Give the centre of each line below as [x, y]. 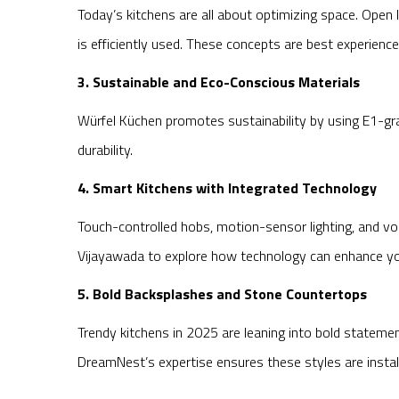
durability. [105, 150]
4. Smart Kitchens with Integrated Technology [227, 188]
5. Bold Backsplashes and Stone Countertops [222, 294]
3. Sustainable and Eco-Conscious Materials [219, 82]
